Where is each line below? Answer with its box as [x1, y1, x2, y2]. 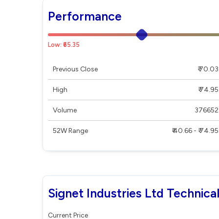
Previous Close [53, 65, 98, 73]
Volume [53, 106, 77, 114]
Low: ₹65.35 [48, 41, 80, 48]
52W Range [53, 127, 88, 135]
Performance [48, 9, 122, 23]
